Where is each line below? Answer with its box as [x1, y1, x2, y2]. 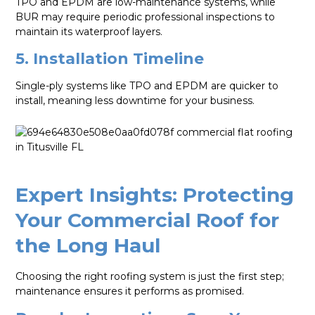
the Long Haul [15, 233, 161, 257]
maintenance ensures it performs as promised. [15, 284, 245, 297]
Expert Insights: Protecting [15, 182, 295, 207]
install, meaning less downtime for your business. [15, 94, 255, 108]
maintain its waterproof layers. [15, 25, 163, 38]
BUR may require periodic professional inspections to [15, 10, 276, 23]
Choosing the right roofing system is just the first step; [15, 269, 285, 283]
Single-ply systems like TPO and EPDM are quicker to [15, 79, 279, 93]
